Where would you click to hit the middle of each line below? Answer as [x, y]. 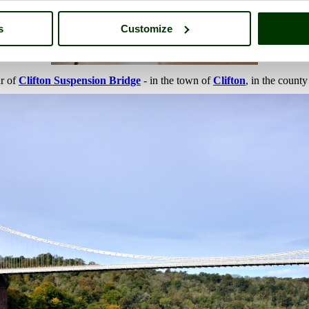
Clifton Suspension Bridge [80, 81]
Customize [147, 28]
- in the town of [177, 81]
